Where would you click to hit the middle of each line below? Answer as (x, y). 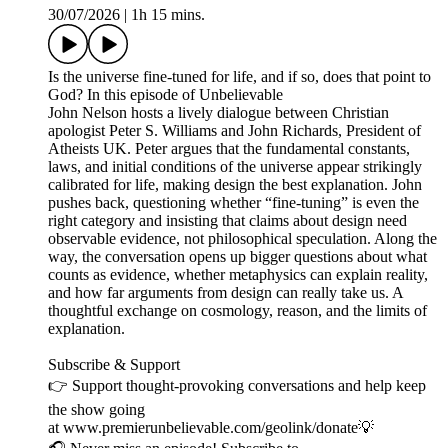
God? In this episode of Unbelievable (165, 95)
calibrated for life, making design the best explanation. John (235, 185)
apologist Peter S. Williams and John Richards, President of (234, 131)
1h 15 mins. (168, 15)
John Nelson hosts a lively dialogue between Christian (218, 113)
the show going (96, 410)
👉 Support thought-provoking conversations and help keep (237, 386)
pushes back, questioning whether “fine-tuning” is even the (233, 203)
